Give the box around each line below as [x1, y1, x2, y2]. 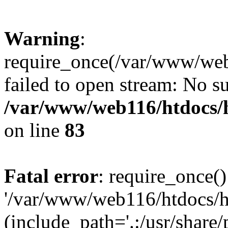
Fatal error [4, 165, 98, 187]
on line [4, 119, 65, 141]
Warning [4, 27, 80, 49]
